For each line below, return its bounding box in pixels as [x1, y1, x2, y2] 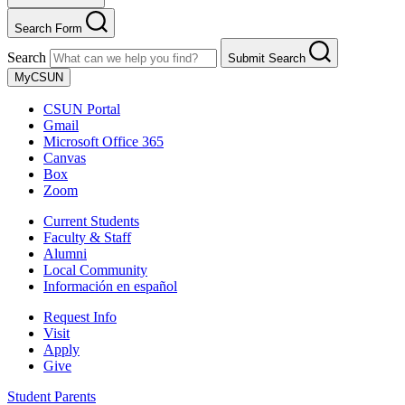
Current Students [43, 213, 139, 230]
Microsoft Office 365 [43, 134, 164, 150]
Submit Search [228, 52, 306, 66]
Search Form [14, 22, 82, 36]
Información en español [43, 278, 177, 295]
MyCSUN [14, 71, 63, 85]
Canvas [43, 150, 86, 166]
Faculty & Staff [43, 230, 131, 246]
